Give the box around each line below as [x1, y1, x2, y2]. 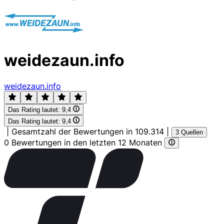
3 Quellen [175, 128, 203, 136]
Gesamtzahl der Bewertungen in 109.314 [11, 126, 164, 136]
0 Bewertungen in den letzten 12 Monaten [4, 137, 164, 147]
